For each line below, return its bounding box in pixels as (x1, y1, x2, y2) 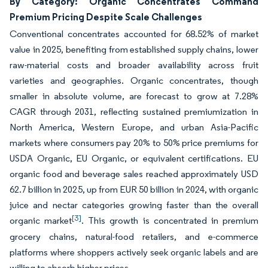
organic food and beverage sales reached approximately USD (10, 167, 258, 179)
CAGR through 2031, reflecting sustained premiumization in (10, 105, 258, 117)
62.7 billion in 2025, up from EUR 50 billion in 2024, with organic (10, 183, 258, 195)
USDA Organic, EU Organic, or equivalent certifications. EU (10, 152, 258, 164)
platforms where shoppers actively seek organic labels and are (10, 246, 258, 258)
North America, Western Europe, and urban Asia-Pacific (10, 121, 258, 133)
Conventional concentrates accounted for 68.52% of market (10, 28, 258, 39)
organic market (10, 214, 72, 226)
